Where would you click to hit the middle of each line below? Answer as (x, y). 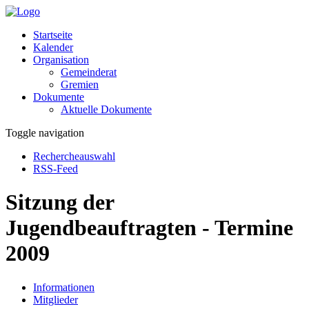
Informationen (64, 287)
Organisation (61, 60)
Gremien (80, 84)
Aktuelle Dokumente (106, 109)
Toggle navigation (45, 133)
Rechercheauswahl (74, 156)
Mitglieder (56, 299)
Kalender (53, 47)
